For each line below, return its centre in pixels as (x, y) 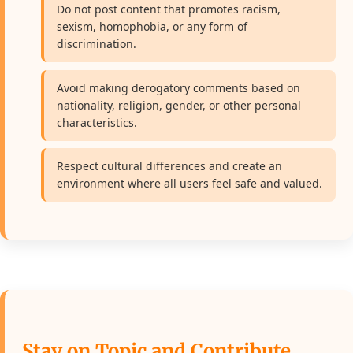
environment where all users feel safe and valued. (190, 184)
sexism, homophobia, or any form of (152, 26)
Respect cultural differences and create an (170, 166)
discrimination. (97, 43)
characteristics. (97, 122)
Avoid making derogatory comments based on (179, 87)
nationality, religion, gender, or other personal (179, 105)
